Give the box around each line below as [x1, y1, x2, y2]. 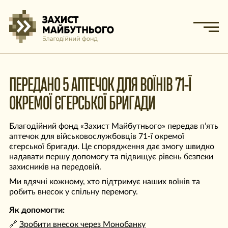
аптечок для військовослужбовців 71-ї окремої [9, 132, 184, 140]
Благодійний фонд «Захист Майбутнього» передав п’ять [9, 122, 218, 130]
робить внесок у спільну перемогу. [9, 188, 138, 196]
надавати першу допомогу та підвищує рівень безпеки [9, 153, 213, 161]
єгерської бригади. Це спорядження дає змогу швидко [9, 142, 214, 151]
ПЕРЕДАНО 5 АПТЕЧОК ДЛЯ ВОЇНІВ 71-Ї [9, 77, 191, 94]
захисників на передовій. [9, 163, 101, 171]
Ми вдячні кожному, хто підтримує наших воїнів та [9, 178, 200, 186]
